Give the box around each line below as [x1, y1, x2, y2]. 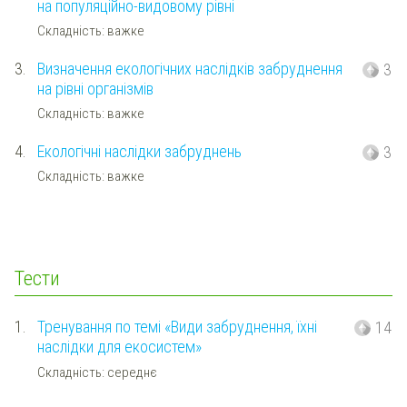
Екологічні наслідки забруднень [36, 141, 242, 161]
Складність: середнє [36, 363, 157, 381]
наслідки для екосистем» [36, 336, 202, 356]
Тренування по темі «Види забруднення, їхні [36, 316, 317, 336]
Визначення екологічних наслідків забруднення [36, 58, 342, 78]
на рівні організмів [36, 78, 154, 98]
